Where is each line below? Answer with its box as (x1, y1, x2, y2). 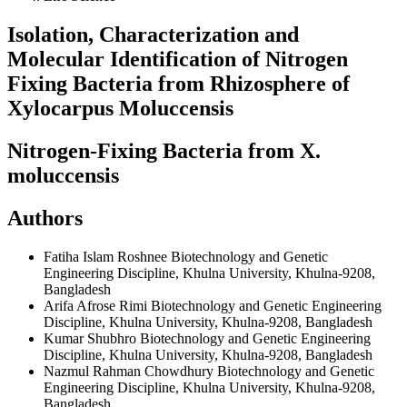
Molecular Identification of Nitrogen (7, 46, 348, 71)
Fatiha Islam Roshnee (44, 248, 171, 264)
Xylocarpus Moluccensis (7, 95, 233, 120)
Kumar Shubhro (44, 330, 140, 346)
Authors (7, 205, 83, 230)
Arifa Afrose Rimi (44, 297, 151, 313)
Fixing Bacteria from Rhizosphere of (7, 71, 350, 95)
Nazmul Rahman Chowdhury (44, 362, 217, 379)
